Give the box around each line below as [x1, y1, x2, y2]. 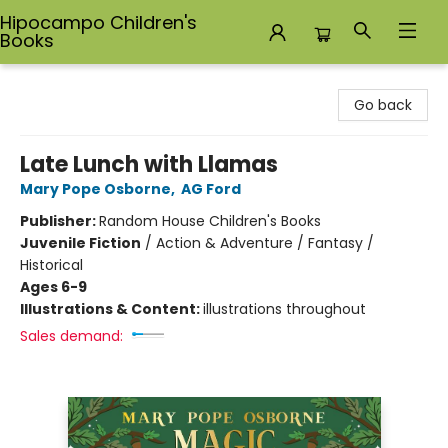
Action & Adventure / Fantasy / [156, 233, 374, 253]
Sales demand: [20, 326, 123, 346]
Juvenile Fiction [20, 233, 141, 253]
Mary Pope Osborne [20, 179, 171, 199]
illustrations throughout [203, 299, 366, 319]
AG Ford [181, 179, 241, 199]
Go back [354, 95, 412, 115]
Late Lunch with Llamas [20, 149, 278, 180]
